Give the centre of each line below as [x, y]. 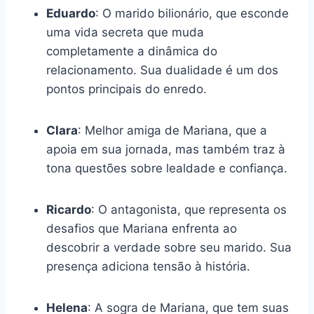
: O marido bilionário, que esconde [192, 13]
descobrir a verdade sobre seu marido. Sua [169, 247]
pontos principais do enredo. [127, 89]
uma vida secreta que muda [125, 32]
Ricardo [69, 209]
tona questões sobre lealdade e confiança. [167, 168]
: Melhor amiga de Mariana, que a [172, 130]
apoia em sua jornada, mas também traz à [166, 149]
